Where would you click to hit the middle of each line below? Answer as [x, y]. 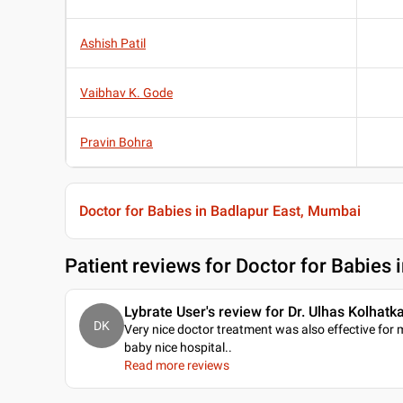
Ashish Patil [113, 44]
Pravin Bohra [116, 143]
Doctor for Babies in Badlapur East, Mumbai [220, 211]
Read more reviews [177, 366]
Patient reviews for [150, 266]
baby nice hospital [175, 348]
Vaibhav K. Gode [126, 93]
